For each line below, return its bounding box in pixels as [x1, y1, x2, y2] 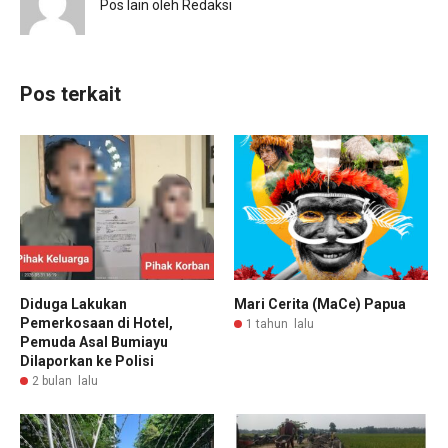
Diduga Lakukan [20, 296, 127, 313]
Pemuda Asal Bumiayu [20, 334, 168, 351]
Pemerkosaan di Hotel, [20, 315, 173, 332]
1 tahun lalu [246, 317, 314, 332]
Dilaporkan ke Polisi [20, 353, 154, 370]
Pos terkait [20, 81, 121, 106]
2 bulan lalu [32, 374, 98, 389]
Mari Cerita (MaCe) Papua [234, 296, 406, 313]
